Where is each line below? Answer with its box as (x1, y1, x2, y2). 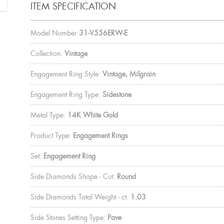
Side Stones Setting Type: (30, 212, 105, 222)
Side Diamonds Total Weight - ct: (30, 192, 128, 201)
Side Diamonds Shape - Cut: (30, 171, 115, 181)
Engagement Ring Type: (30, 89, 100, 99)
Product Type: (30, 130, 71, 140)
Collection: (30, 48, 62, 58)
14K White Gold (67, 110, 118, 119)
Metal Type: (30, 110, 65, 119)
